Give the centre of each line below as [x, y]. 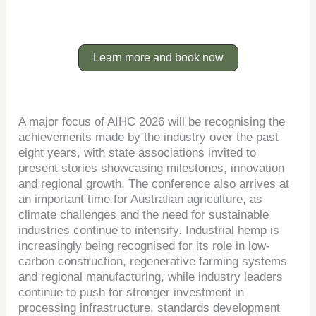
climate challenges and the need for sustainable [144, 214]
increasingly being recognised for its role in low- [145, 245]
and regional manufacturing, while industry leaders [151, 276]
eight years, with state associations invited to [138, 152]
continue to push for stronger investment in [132, 292]
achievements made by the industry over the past [149, 137]
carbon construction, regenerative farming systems [153, 261]
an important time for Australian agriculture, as [141, 199]
